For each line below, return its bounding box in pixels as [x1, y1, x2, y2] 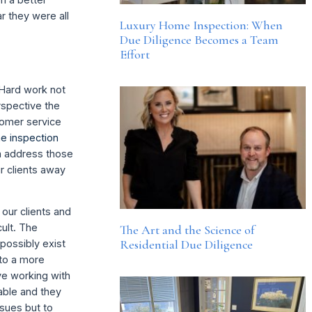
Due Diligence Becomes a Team [119, 31, 279, 47]
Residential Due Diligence [119, 237, 253, 253]
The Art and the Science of [119, 222, 254, 238]
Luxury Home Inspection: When [119, 17, 283, 33]
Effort [119, 46, 150, 62]
